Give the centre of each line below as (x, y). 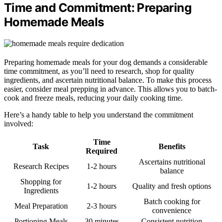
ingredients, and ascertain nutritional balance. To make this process (108, 80)
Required (102, 151)
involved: (19, 124)
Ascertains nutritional (172, 162)
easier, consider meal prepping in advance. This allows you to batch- (111, 89)
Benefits (172, 147)
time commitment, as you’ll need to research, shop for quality (99, 71)
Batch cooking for (172, 202)
